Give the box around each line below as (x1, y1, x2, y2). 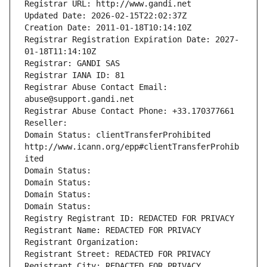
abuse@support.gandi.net (24, 94, 134, 104)
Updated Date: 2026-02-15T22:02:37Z (24, 11, 187, 21)
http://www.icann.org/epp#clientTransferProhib (24, 142, 239, 152)
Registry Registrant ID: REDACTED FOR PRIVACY (24, 213, 234, 223)
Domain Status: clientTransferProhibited (24, 130, 210, 140)
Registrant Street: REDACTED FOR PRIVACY (24, 249, 210, 259)
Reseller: (24, 118, 72, 128)
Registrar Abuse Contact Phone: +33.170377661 (24, 106, 234, 116)
